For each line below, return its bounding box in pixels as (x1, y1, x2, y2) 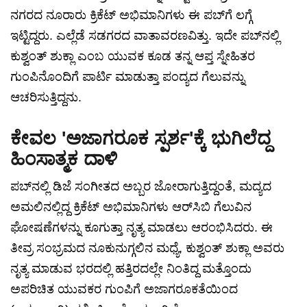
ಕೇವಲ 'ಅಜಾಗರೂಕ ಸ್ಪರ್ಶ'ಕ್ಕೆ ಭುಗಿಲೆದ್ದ (10, 128, 271, 149)
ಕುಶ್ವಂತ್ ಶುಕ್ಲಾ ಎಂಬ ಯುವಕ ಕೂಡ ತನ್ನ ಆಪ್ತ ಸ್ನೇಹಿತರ (10, 49, 255, 64)
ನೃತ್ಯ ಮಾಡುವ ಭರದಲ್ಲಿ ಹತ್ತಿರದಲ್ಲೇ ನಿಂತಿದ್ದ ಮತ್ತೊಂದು (10, 262, 251, 276)
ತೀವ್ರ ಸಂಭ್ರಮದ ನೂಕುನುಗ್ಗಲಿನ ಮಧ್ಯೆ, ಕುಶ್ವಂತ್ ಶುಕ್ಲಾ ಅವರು (10, 241, 284, 256)
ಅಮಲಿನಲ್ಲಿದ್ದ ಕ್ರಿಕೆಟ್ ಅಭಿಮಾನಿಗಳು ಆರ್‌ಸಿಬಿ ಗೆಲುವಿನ (10, 200, 251, 214)
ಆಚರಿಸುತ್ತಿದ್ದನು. (10, 90, 82, 105)
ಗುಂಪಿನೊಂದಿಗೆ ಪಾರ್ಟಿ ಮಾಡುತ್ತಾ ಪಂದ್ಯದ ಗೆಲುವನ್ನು (10, 70, 245, 84)
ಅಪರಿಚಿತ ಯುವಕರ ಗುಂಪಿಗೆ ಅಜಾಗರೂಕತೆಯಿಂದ (10, 282, 238, 297)
